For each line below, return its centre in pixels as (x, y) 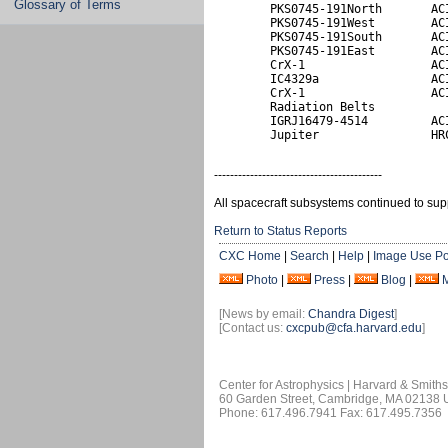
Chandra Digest (351, 314)
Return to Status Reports (280, 231)
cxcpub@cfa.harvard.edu (354, 328)
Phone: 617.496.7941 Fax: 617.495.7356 (330, 413)
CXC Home (250, 256)
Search (309, 256)
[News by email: (263, 314)
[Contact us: (252, 328)
